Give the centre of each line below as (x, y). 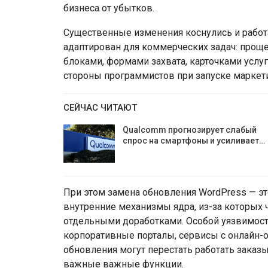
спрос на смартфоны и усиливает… (194, 141)
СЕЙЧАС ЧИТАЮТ (100, 108)
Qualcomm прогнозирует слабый (190, 130)
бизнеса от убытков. (109, 8)
